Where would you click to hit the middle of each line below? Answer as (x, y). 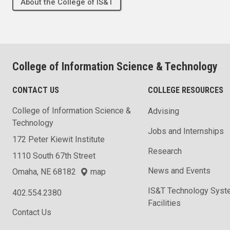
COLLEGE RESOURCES (186, 90)
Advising (164, 111)
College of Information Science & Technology (115, 67)
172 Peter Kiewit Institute (59, 140)
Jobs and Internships (186, 131)
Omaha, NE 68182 (46, 172)
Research (165, 151)
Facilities (164, 203)
